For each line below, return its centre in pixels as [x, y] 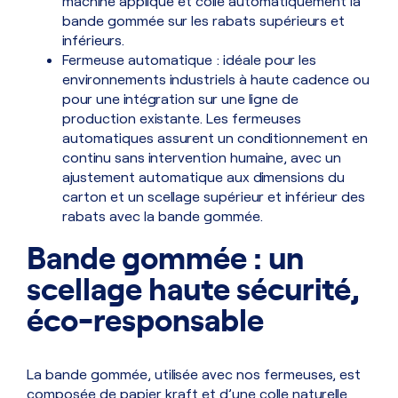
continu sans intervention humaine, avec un [202, 157]
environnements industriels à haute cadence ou [216, 79]
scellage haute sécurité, [193, 287]
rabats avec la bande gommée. [163, 216]
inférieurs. [93, 40]
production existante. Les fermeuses [182, 118]
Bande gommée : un [165, 256]
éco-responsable [145, 318]
